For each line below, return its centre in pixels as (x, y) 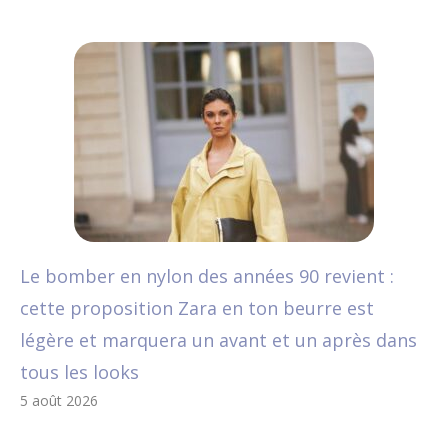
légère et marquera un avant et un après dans (218, 340)
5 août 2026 (59, 401)
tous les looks (79, 372)
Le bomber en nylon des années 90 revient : (207, 276)
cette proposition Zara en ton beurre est (197, 308)
